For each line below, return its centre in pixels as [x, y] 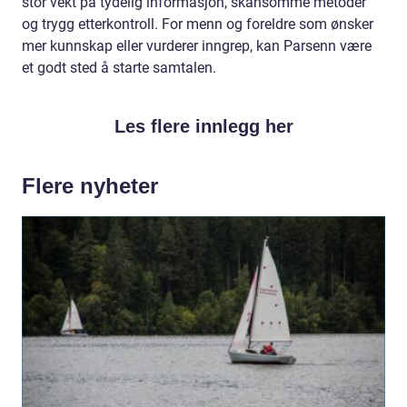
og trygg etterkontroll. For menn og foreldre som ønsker [198, 24]
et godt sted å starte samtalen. [119, 67]
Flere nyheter [90, 185]
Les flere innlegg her [203, 126]
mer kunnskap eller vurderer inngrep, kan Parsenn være [197, 45]
